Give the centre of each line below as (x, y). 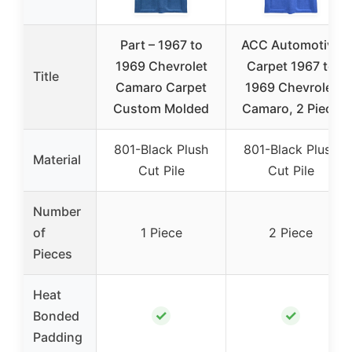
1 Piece (161, 233)
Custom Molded (161, 109)
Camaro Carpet (161, 88)
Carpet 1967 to (291, 66)
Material (57, 160)
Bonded (56, 316)
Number (57, 212)
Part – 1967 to (161, 45)
